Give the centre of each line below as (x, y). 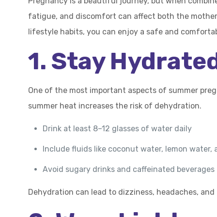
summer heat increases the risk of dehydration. (115, 106)
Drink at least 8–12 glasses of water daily (117, 129)
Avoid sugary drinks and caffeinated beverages (129, 169)
